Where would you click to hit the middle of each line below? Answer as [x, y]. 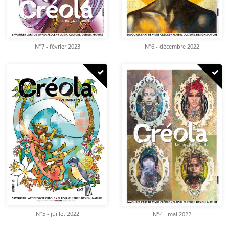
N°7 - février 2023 [57, 47]
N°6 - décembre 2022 [172, 47]
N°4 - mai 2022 [172, 214]
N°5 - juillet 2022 [57, 214]
